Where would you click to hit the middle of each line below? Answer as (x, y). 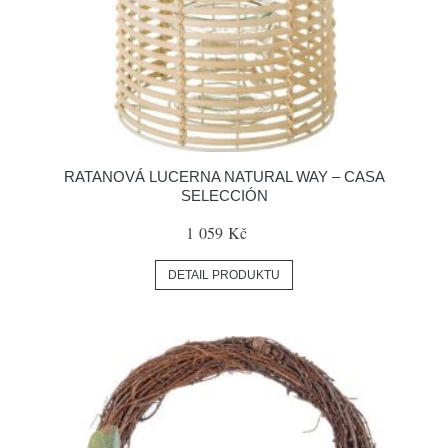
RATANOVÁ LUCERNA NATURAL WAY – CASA (224, 176)
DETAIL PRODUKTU (224, 275)
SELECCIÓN (224, 195)
